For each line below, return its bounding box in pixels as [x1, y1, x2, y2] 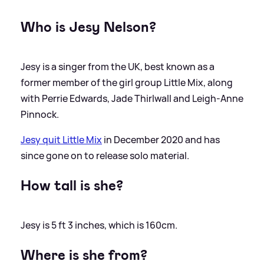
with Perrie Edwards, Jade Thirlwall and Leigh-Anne [21, 91, 243, 105]
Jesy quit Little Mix [21, 133, 102, 146]
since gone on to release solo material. [21, 148, 189, 162]
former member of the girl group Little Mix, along [21, 75, 233, 89]
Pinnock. [21, 107, 59, 121]
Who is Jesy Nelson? [21, 17, 156, 37]
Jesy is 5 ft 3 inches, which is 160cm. [21, 218, 177, 232]
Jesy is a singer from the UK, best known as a [21, 60, 214, 73]
